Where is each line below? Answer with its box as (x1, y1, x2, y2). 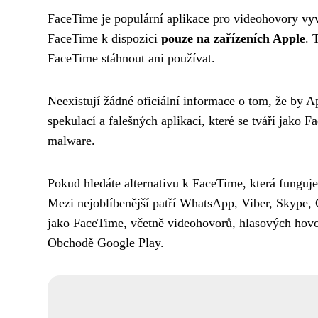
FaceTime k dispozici (48, 31, 161, 45)
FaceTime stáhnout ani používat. (48, 51, 215, 65)
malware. (48, 133, 95, 148)
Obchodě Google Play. (48, 236, 164, 250)
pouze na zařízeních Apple (161, 31, 305, 45)
